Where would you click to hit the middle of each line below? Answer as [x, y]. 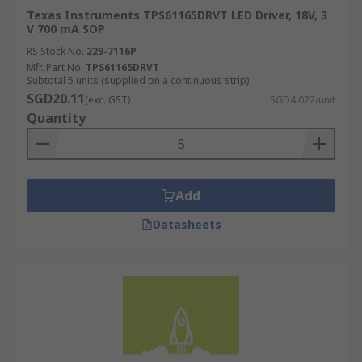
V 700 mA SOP [66, 29]
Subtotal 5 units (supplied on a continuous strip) [138, 80]
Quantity [56, 118]
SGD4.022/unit [303, 100]
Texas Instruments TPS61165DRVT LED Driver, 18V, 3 [177, 15]
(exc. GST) [107, 100]
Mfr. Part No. [55, 67]
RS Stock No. [55, 51]
